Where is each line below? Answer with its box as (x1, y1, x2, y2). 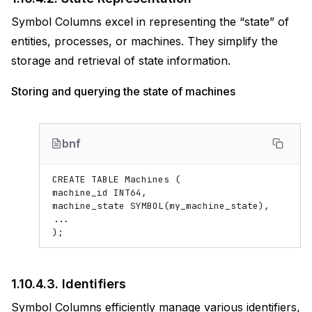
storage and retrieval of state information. (11, 54, 231, 68)
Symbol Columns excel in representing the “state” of (11, 15, 289, 29)
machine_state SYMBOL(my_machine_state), (52, 200, 270, 212)
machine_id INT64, (52, 187, 147, 198)
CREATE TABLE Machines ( (52, 173, 180, 185)
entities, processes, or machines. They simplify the (11, 34, 278, 48)
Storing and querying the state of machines (11, 84, 235, 98)
